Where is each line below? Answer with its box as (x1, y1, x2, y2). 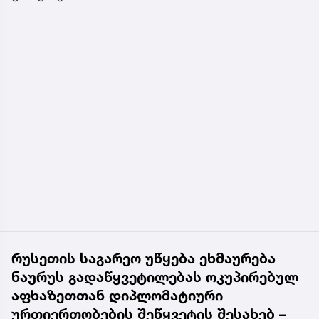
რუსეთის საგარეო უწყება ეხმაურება (11, 250, 276, 268)
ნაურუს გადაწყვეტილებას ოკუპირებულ (11, 268, 298, 286)
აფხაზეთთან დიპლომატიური (11, 287, 223, 305)
